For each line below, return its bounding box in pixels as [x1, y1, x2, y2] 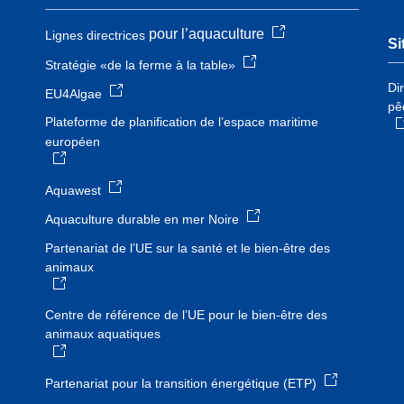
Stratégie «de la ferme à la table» [45, 58, 235, 73]
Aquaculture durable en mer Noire [45, 212, 239, 227]
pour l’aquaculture [145, 26, 271, 42]
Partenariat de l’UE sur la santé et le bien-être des [45, 240, 330, 255]
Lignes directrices [45, 28, 145, 43]
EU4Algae [45, 87, 102, 102]
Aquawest [45, 183, 101, 198]
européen [45, 133, 100, 149]
